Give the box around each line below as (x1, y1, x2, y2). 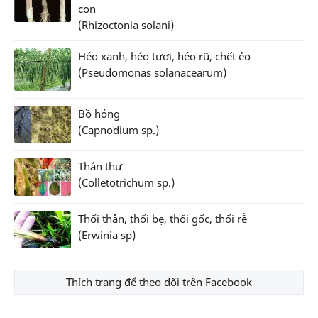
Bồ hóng (78, 106, 120, 121)
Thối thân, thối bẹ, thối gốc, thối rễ (78, 211, 247, 226)
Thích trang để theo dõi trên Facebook (66, 274, 252, 289)
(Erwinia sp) (78, 227, 136, 242)
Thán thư (78, 158, 122, 173)
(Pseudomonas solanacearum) (78, 65, 226, 79)
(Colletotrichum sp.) (78, 175, 175, 190)
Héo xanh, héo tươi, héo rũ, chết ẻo (78, 48, 251, 63)
